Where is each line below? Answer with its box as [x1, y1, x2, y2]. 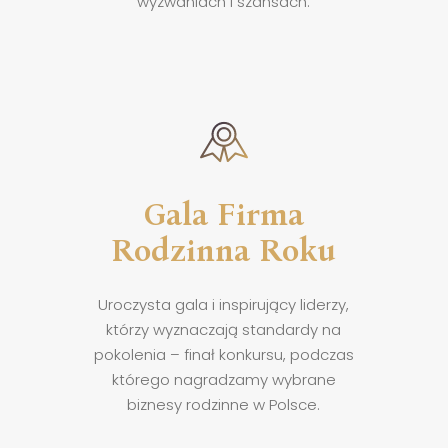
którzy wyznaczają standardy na [106, 319, 342, 341]
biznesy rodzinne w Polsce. [127, 394, 321, 416]
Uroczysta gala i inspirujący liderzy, [98, 294, 350, 316]
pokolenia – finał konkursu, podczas [93, 344, 354, 366]
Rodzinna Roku [111, 230, 337, 269]
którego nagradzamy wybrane [111, 369, 336, 391]
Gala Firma [143, 194, 305, 233]
